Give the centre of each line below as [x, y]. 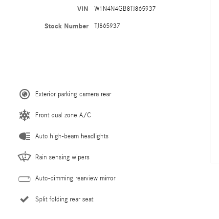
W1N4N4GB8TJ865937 [125, 9]
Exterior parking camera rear [73, 94]
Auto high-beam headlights [72, 136]
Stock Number [66, 26]
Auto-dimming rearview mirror [75, 178]
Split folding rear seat [64, 199]
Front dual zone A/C [63, 115]
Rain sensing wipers [62, 157]
